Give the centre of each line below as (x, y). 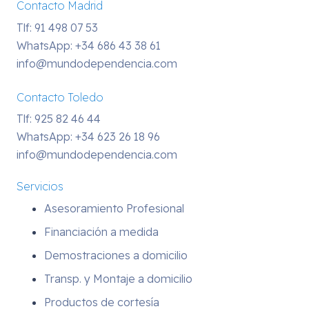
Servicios (40, 187)
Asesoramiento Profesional (114, 208)
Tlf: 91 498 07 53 (57, 27)
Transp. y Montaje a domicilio (118, 278)
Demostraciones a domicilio (116, 255)
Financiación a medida (101, 231)
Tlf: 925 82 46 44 (59, 119)
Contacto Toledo (60, 97)
